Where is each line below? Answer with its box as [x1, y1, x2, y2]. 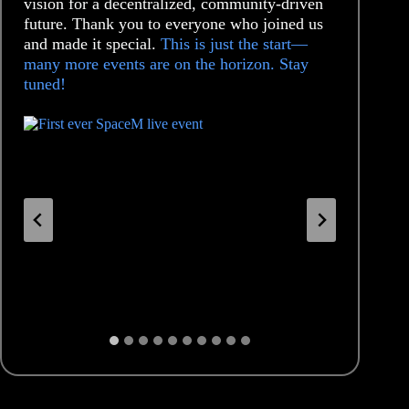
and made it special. [24, 35, 161, 54]
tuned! [24, 75, 66, 94]
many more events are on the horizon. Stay [24, 55, 309, 74]
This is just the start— [161, 35, 308, 54]
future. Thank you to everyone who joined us [24, 15, 323, 34]
